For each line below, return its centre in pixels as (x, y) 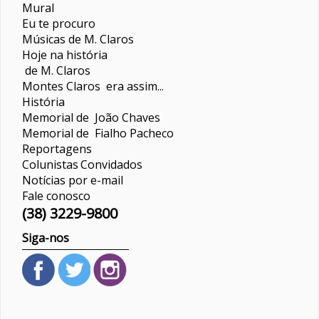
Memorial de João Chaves (91, 117)
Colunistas (50, 164)
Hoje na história (65, 54)
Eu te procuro (59, 23)
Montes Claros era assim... (93, 86)
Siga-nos (46, 237)
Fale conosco (56, 195)
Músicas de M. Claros (78, 39)
